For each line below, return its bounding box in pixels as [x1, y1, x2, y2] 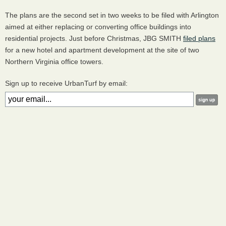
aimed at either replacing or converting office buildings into [5, 23, 191, 31]
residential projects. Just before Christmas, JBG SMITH [5, 34, 183, 43]
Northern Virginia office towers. [5, 58, 105, 66]
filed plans [183, 34, 215, 43]
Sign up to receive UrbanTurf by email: [5, 79, 128, 88]
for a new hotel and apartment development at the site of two [5, 46, 199, 54]
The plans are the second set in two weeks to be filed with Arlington [5, 11, 219, 20]
